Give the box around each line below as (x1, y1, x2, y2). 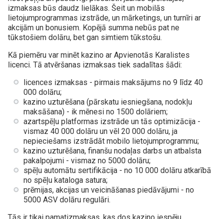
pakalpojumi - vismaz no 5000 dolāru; (23, 155, 151, 165)
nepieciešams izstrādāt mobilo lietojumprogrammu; (23, 136, 199, 146)
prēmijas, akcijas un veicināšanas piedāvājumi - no (23, 185, 194, 195)
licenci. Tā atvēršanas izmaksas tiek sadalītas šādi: (8, 60, 182, 69)
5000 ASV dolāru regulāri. (23, 195, 110, 204)
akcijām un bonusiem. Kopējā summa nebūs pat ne (8, 22, 179, 32)
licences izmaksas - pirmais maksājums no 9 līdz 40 (23, 77, 203, 87)
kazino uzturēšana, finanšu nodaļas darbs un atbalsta (23, 146, 201, 155)
